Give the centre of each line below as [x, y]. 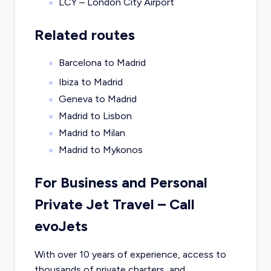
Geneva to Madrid [97, 99]
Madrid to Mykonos [100, 150]
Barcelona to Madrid [102, 63]
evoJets [61, 226]
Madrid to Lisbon [95, 116]
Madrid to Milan [92, 133]
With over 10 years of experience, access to [130, 255]
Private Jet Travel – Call [114, 204]
